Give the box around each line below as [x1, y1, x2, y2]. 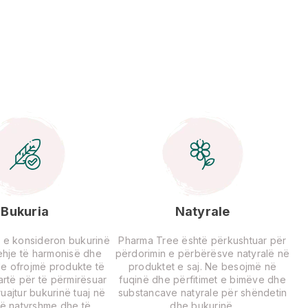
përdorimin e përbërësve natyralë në [115, 247, 290, 259]
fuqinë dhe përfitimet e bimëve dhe [119, 273, 286, 285]
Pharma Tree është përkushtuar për [118, 234, 287, 246]
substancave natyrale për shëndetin [118, 286, 287, 298]
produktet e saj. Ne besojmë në [128, 260, 277, 272]
